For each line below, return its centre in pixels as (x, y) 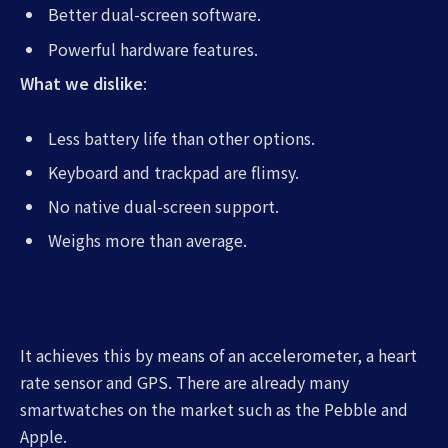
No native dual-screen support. (163, 206)
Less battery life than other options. (181, 138)
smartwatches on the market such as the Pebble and (214, 408)
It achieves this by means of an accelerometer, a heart (218, 354)
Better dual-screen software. (154, 14)
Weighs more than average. (147, 240)
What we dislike (81, 82)
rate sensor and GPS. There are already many (184, 381)
